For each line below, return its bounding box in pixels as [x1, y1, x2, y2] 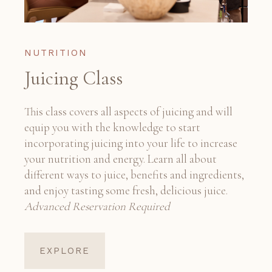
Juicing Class [24, 66, 123, 90]
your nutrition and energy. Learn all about [24, 152, 217, 166]
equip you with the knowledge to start [24, 120, 200, 135]
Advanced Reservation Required [24, 199, 170, 214]
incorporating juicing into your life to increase [24, 136, 237, 151]
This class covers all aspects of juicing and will [24, 104, 233, 119]
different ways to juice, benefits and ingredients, [24, 168, 244, 182]
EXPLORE [39, 245, 90, 257]
